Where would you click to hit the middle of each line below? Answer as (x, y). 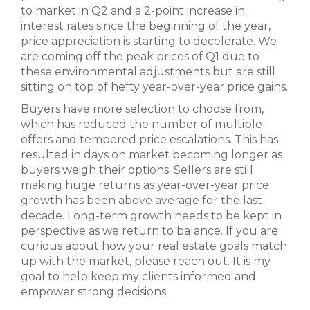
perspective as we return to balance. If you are (149, 231)
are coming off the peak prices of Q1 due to (140, 57)
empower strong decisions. (94, 292)
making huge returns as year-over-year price (145, 185)
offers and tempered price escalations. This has (149, 140)
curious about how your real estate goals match (154, 246)
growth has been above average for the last (142, 201)
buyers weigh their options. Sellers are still (137, 170)
